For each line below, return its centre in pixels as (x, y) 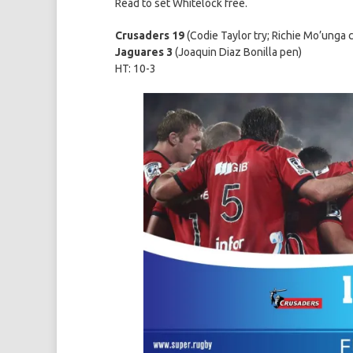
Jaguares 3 (144, 52)
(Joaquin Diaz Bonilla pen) (237, 52)
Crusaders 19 (150, 36)
